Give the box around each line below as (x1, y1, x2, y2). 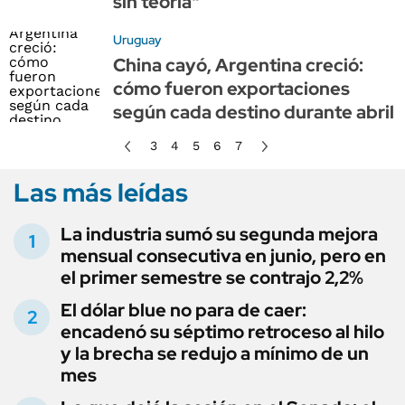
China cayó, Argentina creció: (113, 52, 363, 77)
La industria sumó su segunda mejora (61, 221, 378, 246)
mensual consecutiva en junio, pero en (61, 243, 386, 268)
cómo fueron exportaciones (113, 76, 350, 100)
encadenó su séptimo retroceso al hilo (61, 319, 384, 344)
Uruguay (113, 31, 162, 48)
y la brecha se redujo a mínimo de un (61, 341, 369, 365)
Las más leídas (14, 174, 188, 210)
